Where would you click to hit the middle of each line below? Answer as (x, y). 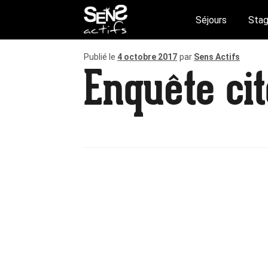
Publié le (101, 57)
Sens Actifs (217, 57)
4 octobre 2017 (147, 57)
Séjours (211, 20)
